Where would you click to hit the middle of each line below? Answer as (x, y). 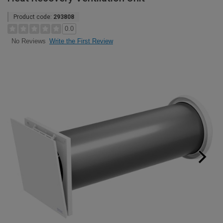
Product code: (33, 17)
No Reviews (28, 41)
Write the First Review (81, 41)
